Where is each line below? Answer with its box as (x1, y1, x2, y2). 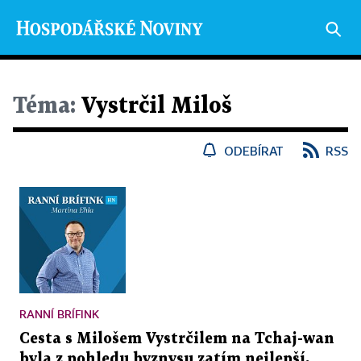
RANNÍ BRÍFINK (19, 307, 99, 321)
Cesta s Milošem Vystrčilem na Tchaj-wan (19, 332, 334, 346)
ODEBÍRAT (224, 143, 284, 158)
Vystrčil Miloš (76, 96, 232, 117)
